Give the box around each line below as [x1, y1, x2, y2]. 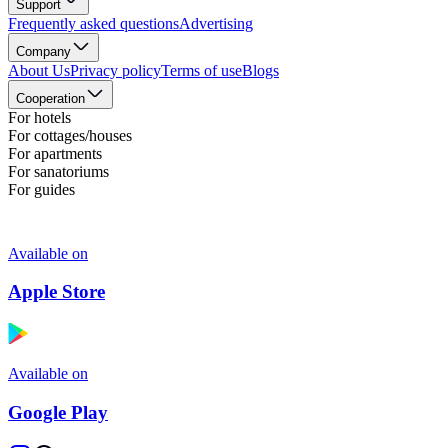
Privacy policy [70, 61, 161, 79]
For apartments [8, 144, 102, 162]
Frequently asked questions [8, 14, 179, 32]
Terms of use [161, 61, 242, 79]
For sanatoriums [8, 162, 109, 180]
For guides [8, 180, 75, 198]
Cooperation [16, 90, 85, 106]
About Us [8, 61, 70, 79]
